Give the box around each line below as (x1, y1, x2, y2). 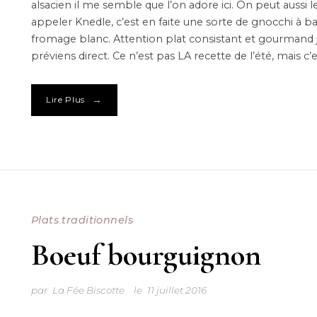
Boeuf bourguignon (30, 236, 261, 274)
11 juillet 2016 (147, 284, 207, 296)
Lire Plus (45, 95, 86, 105)
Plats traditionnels (30, 214, 133, 227)
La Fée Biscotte (52, 284, 125, 296)
